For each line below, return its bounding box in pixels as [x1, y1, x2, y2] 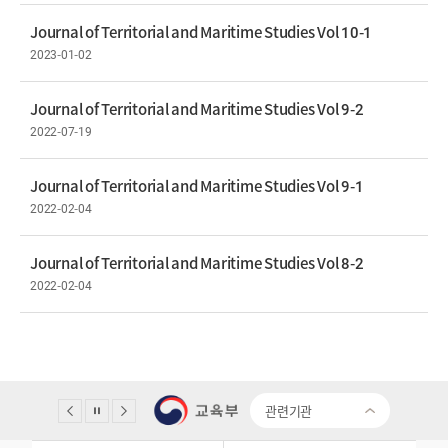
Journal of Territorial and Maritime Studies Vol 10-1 [30, 21, 372, 42]
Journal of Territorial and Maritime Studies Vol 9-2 [30, 98, 364, 119]
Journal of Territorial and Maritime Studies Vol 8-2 [30, 252, 364, 273]
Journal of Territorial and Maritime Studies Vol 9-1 [30, 175, 364, 196]
